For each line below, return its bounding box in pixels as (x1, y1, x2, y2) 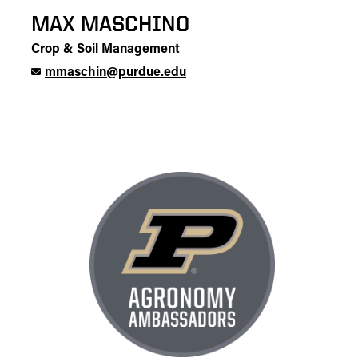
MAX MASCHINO (31, 11, 189, 35)
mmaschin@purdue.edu (45, 66, 186, 79)
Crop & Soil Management (31, 43, 180, 56)
